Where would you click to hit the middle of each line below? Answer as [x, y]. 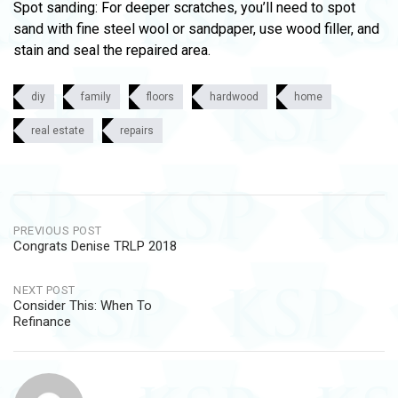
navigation [64, 255]
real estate [58, 131]
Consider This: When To [83, 306]
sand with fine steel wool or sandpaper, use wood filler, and [196, 29]
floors [160, 97]
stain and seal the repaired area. [112, 50]
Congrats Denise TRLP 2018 [95, 246]
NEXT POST [44, 290]
